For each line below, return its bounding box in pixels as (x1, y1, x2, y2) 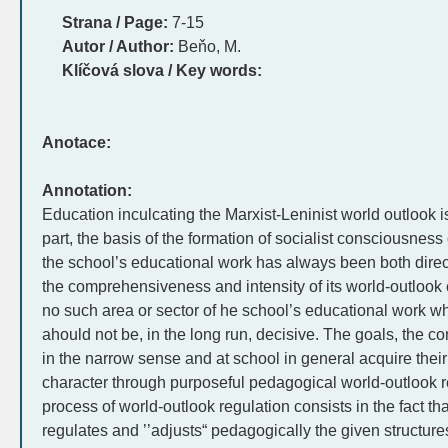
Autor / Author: (62, 38, 174, 55)
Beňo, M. (174, 38, 241, 55)
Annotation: (42, 182, 132, 199)
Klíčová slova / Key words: (62, 62, 262, 79)
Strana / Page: (62, 14, 168, 31)
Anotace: (42, 134, 111, 151)
